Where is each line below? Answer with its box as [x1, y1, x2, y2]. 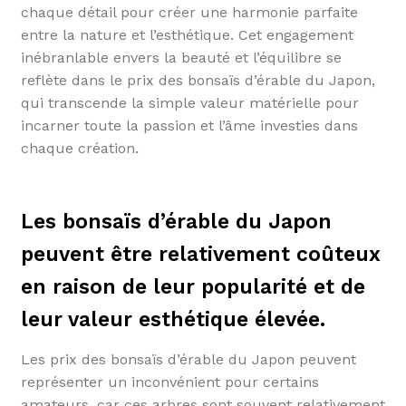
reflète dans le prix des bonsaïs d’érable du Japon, [20, 71, 375, 89]
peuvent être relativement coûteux [20, 242, 381, 267]
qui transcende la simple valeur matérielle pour [20, 93, 359, 111]
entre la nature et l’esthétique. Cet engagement [20, 25, 353, 43]
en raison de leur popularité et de [20, 275, 365, 300]
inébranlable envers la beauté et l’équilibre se [20, 48, 342, 66]
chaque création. [20, 139, 139, 157]
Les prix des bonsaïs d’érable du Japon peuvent [20, 350, 356, 368]
